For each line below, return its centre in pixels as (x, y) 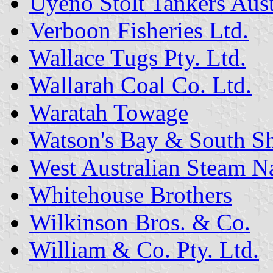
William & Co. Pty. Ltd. (144, 249)
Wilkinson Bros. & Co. (140, 222)
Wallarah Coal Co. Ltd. (140, 85)
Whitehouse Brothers (131, 194)
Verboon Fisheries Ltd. (139, 30)
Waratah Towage (109, 112)
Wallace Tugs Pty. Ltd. (138, 57)
